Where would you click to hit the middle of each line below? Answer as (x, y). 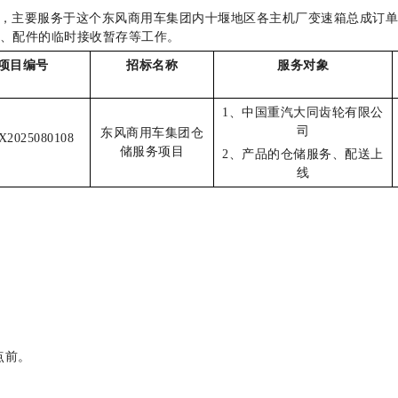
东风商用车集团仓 (152, 133)
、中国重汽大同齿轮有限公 (306, 112)
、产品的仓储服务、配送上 (306, 154)
